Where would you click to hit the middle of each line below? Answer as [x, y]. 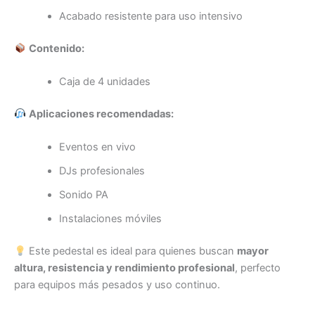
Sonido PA [83, 195]
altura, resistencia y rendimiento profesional [124, 268]
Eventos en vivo [97, 147]
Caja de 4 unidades [104, 82]
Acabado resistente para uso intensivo [150, 16]
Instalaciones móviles [110, 219]
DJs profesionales [102, 171]
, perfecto [258, 268]
